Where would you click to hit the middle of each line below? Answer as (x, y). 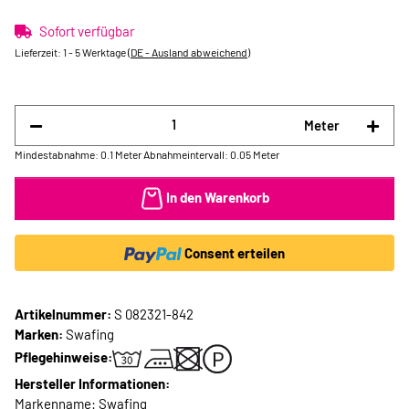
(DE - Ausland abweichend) (189, 52)
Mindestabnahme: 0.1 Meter (78, 154)
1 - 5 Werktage (95, 52)
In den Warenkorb (217, 197)
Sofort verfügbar (87, 31)
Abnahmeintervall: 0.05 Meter (211, 154)
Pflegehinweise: (63, 357)
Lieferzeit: (39, 52)
